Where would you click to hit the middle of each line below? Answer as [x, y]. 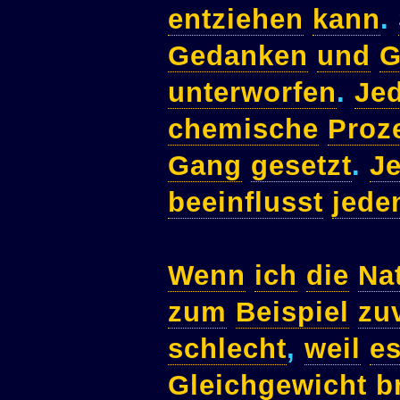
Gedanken [238, 56]
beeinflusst [246, 203]
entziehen [236, 20]
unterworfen [252, 93]
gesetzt [301, 166]
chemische [243, 129]
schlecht [227, 349]
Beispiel [292, 312]
